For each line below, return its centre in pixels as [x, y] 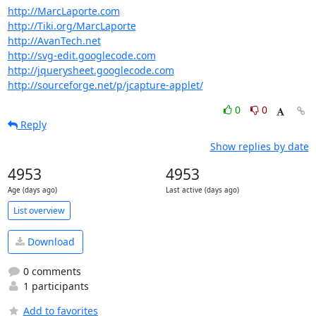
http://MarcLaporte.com [63, 11]
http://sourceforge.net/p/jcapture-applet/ [105, 85]
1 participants [54, 286]
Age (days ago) [32, 190]
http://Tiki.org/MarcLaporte [72, 26]
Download [50, 242]
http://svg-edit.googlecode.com [81, 55]
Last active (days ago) [202, 190]
